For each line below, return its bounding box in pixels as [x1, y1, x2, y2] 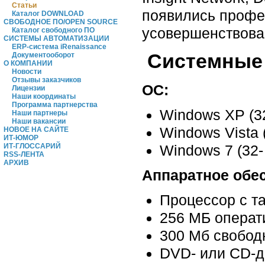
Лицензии [12, 84, 45, 92]
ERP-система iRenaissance [12, 43, 106, 51]
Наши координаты [12, 92, 76, 101]
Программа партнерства [12, 101, 98, 109]
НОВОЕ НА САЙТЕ [4, 125, 69, 134]
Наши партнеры [12, 109, 67, 117]
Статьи [12, 1, 37, 9]
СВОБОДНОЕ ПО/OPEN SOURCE [4, 18, 118, 26]
